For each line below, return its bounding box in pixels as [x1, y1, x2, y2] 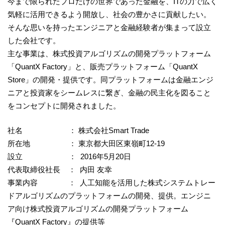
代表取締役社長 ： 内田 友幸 [8, 165, 112, 174]
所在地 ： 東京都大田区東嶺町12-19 [8, 139, 165, 148]
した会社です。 [8, 36, 60, 45]
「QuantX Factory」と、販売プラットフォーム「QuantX [8, 62, 198, 71]
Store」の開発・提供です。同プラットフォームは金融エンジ [8, 75, 213, 84]
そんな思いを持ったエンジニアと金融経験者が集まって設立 [8, 23, 211, 32]
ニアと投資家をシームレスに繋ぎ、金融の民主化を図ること [8, 88, 211, 97]
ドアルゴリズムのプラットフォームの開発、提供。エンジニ [8, 191, 211, 200]
